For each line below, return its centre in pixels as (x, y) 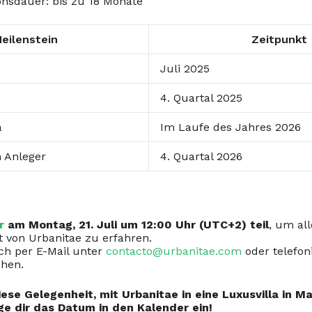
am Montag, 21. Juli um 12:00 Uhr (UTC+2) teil (136, 225)
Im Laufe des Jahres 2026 (231, 127)
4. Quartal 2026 (201, 156)
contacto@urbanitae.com (174, 251)
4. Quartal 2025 (201, 98)
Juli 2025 (185, 69)
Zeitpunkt (279, 39)
